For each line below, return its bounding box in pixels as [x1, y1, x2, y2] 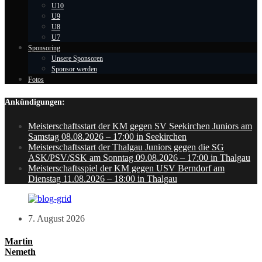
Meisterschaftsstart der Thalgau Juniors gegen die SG [28, 142, 224, 152]
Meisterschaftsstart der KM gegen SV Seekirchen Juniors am [28, 120, 252, 131]
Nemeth [5, 247, 36, 257]
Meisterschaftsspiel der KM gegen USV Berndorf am [28, 163, 225, 173]
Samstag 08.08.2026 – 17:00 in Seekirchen [28, 131, 187, 142]
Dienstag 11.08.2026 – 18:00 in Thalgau [28, 173, 177, 184]
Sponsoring [28, 44, 60, 52]
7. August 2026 [28, 213, 85, 223]
